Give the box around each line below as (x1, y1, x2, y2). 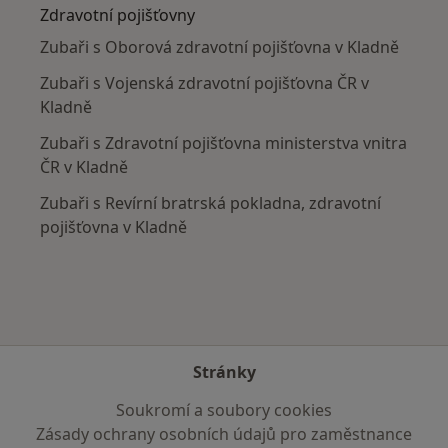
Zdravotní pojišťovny (40, 4, 195, 27)
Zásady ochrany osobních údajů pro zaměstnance (36, 423, 412, 445)
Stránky (192, 361, 256, 383)
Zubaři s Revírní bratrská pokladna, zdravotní (40, 192, 381, 215)
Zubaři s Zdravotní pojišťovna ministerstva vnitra (40, 132, 407, 155)
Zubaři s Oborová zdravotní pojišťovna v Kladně (40, 36, 399, 59)
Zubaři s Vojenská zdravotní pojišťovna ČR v (40, 72, 369, 95)
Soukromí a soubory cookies (116, 399, 332, 421)
